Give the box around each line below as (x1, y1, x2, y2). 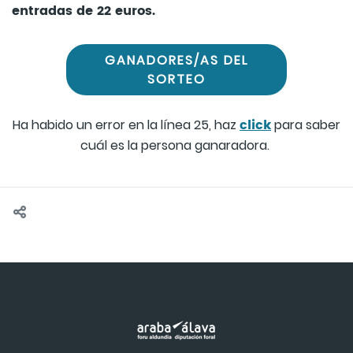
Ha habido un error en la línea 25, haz (13, 116, 240, 135)
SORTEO (147, 69, 206, 88)
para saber (271, 116, 340, 135)
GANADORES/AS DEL (105, 50, 248, 69)
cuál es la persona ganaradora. (80, 136, 273, 155)
